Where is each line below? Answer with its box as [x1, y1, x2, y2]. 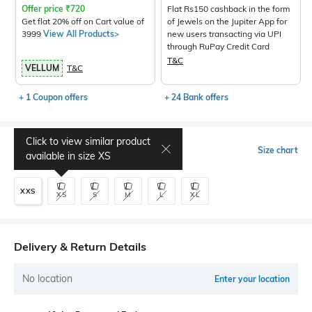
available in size [26, 150, 98, 163]
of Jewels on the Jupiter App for [167, 16, 288, 27]
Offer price [22, 3, 65, 15]
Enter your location [214, 274, 290, 285]
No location [22, 272, 72, 286]
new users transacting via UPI [167, 29, 282, 40]
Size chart [258, 145, 298, 156]
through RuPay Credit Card [167, 41, 270, 52]
